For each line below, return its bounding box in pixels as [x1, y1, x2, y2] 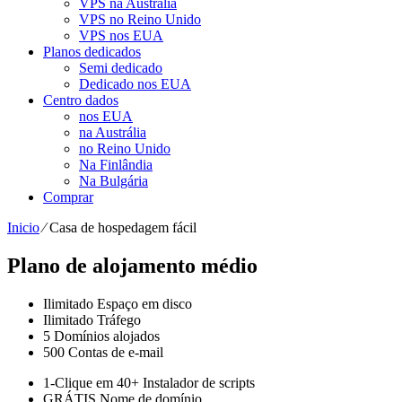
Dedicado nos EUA [79, 75, 191, 92]
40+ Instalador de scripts [113, 374, 255, 390]
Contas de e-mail [65, 344, 163, 360]
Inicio [7, 219, 39, 235]
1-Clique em [43, 374, 113, 390]
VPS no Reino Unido [79, 11, 201, 27]
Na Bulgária [79, 172, 148, 188]
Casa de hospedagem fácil [49, 219, 197, 235]
